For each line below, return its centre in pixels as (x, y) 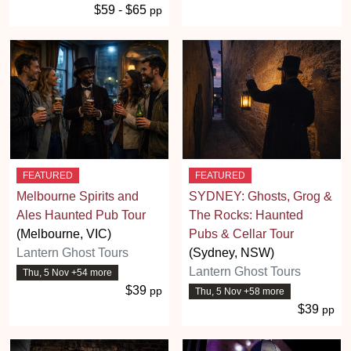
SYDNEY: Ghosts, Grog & (261, 196)
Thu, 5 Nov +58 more (239, 291)
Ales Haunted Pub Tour (81, 215)
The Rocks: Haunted (246, 215)
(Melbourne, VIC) (64, 233)
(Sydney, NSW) (232, 252)
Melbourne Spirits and (78, 196)
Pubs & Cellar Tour (241, 233)
